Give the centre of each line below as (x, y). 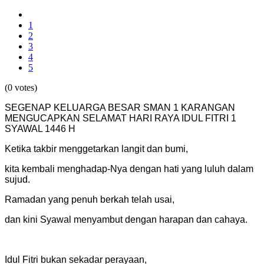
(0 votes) (21, 88)
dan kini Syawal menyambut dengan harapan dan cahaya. (126, 220)
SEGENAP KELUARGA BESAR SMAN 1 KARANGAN (120, 108)
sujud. (17, 180)
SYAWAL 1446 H (40, 129)
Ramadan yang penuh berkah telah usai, (90, 200)
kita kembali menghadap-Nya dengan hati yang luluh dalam (129, 169)
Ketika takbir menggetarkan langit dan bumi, (96, 149)
